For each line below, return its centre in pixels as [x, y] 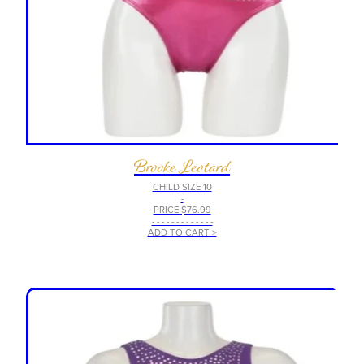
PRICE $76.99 [182, 210]
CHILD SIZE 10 [182, 187]
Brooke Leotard [182, 167]
